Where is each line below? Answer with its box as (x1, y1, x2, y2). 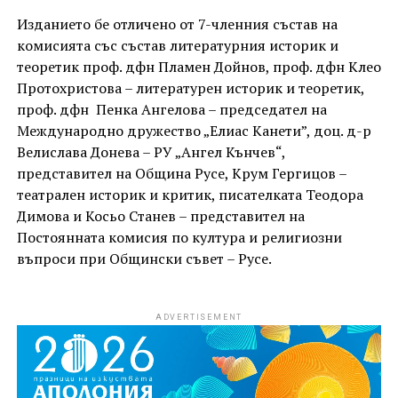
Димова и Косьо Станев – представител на (16, 206, 305, 227)
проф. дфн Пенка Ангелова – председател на (16, 99, 327, 120)
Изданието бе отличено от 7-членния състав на (16, 14, 338, 35)
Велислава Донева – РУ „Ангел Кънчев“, (16, 142, 285, 163)
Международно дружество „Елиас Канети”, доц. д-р (16, 121, 371, 141)
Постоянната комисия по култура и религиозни (16, 227, 342, 248)
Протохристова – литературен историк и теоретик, (16, 78, 364, 99)
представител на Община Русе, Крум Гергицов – (16, 163, 346, 184)
